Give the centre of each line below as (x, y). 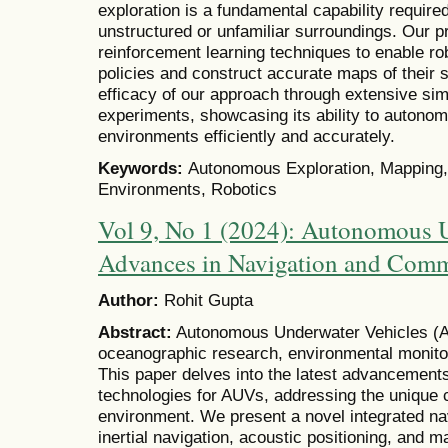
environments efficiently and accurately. (246, 135)
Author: (128, 299)
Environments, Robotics (187, 188)
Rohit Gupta (206, 299)
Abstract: (135, 331)
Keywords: (143, 167)
